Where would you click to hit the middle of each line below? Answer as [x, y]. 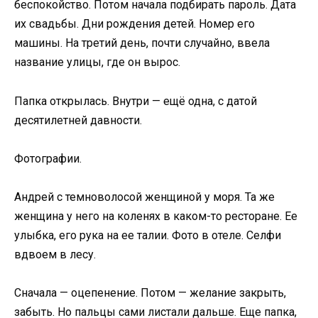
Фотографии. [48, 158]
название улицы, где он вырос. [97, 62]
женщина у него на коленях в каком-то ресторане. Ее [156, 216]
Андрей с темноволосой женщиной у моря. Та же [144, 197]
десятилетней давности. [78, 120]
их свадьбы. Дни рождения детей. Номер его [135, 24]
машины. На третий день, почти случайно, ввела [142, 43]
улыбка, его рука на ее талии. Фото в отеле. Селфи [148, 235]
